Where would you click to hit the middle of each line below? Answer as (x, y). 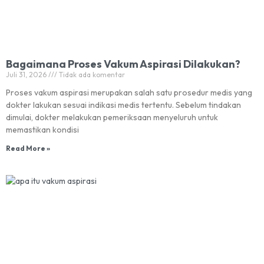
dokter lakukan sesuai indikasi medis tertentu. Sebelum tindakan (123, 105)
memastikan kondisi (42, 130)
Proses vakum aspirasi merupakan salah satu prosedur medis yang (129, 93)
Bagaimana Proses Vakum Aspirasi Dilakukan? (123, 64)
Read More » (28, 148)
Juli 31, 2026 (27, 75)
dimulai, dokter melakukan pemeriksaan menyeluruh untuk (112, 117)
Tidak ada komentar (91, 75)
